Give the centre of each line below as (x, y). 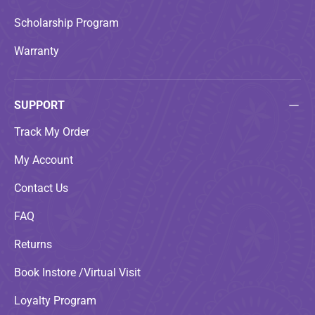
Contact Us (41, 188)
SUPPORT (39, 105)
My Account (44, 160)
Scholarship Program (66, 22)
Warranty (37, 51)
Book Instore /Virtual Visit (77, 272)
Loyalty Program (55, 300)
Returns (33, 244)
